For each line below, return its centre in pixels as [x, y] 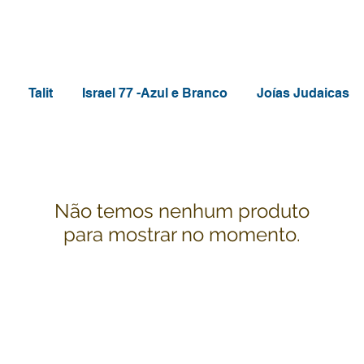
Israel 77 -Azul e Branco [155, 93]
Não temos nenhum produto [182, 210]
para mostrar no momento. [182, 234]
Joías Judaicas [303, 93]
